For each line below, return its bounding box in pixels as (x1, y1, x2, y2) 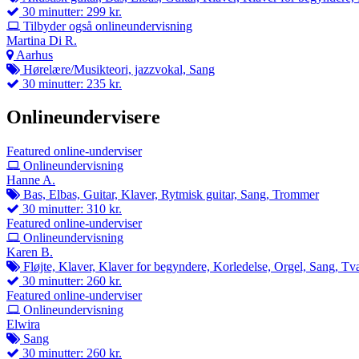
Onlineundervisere (6, 107, 160, 128)
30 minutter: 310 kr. (19, 202, 122, 216)
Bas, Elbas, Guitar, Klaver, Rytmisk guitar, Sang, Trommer (20, 188, 319, 202)
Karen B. (6, 245, 53, 260)
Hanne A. (6, 173, 55, 188)
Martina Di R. (6, 33, 77, 47)
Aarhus (14, 47, 53, 62)
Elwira (6, 317, 40, 332)
